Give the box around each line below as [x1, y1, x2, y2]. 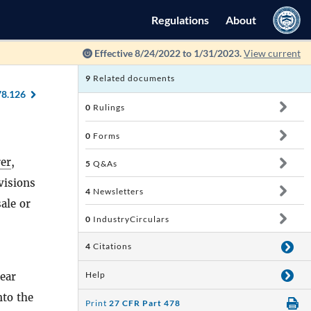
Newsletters [91, 186, 144, 196]
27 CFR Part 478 [109, 298, 180, 308]
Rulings [91, 102, 125, 112]
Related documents [91, 73, 175, 83]
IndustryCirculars [91, 214, 169, 224]
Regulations [151, 13, 209, 26]
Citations [93, 241, 132, 251]
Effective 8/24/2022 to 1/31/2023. [92, 47, 244, 59]
